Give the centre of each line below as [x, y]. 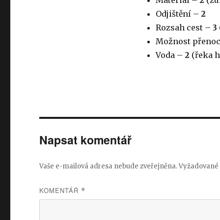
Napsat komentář [86, 140]
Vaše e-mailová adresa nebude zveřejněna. [109, 166]
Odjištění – [178, 14]
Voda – [170, 55]
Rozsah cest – [184, 27]
